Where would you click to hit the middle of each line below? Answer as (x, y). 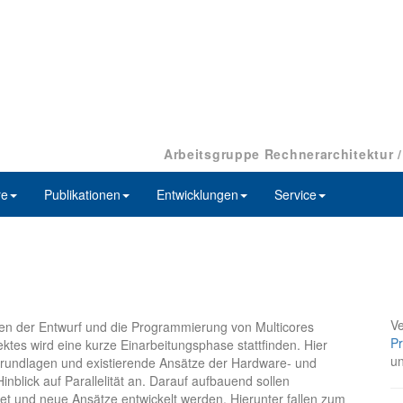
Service (296, 195)
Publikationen (82, 195)
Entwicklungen (197, 195)
